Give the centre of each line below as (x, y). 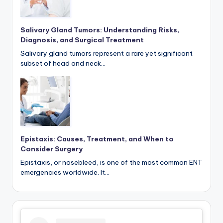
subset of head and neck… (63, 63)
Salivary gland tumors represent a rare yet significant (107, 53)
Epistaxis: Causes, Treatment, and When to (97, 139)
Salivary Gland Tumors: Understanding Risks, (100, 30)
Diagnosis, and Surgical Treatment (82, 40)
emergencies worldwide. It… (65, 172)
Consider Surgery (52, 149)
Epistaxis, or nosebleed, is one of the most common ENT (111, 162)
